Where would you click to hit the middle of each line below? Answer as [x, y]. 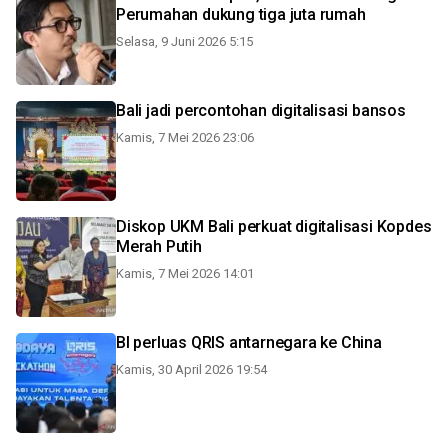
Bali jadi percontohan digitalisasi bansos [261, 110]
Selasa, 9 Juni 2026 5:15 [184, 41]
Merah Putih [159, 246]
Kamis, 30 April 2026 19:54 [191, 369]
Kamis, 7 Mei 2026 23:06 [185, 137]
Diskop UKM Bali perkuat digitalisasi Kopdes [274, 226]
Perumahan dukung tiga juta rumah [241, 14]
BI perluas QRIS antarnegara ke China [249, 342]
